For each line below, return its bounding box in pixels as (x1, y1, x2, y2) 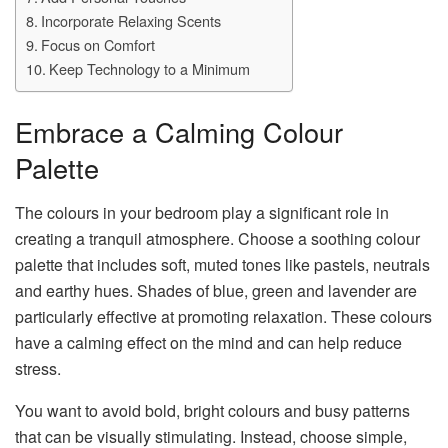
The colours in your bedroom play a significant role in (15, 201, 389, 225)
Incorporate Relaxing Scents (40, 9, 225, 31)
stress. (15, 357, 69, 381)
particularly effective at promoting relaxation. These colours (15, 305, 432, 329)
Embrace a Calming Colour (15, 112, 343, 152)
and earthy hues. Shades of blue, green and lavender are (15, 279, 417, 303)
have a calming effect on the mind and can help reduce (15, 331, 402, 355)
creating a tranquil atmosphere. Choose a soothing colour (15, 227, 420, 251)
